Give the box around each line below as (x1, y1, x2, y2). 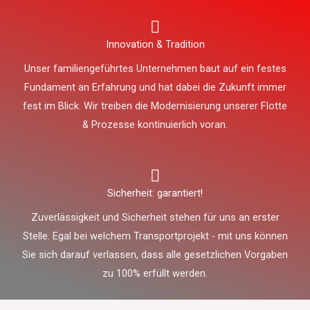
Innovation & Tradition (105, 38, 205, 51)
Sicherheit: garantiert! (107, 187, 203, 200)
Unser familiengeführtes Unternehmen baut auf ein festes (24, 62, 286, 75)
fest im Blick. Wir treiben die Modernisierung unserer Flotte (23, 100, 287, 113)
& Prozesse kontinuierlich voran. (82, 118, 228, 131)
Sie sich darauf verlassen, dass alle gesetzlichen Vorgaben (22, 248, 288, 262)
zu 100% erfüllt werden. (102, 267, 208, 280)
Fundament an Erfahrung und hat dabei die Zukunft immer (24, 81, 286, 94)
